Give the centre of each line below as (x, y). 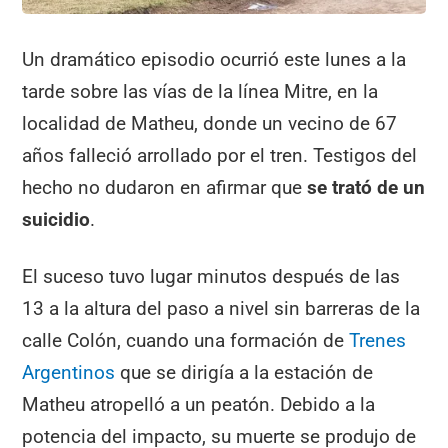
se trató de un (366, 187)
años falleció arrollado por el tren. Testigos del (220, 155)
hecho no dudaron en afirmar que (165, 187)
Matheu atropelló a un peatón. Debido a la (199, 404)
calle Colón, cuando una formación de (186, 340)
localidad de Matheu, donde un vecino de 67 (210, 123)
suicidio (56, 219)
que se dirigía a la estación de (244, 372)
